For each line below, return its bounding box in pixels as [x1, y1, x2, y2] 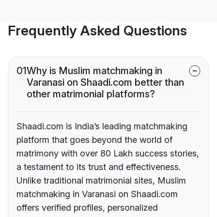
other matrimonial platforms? [27, 88, 155, 100]
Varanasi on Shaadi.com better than [27, 77, 184, 89]
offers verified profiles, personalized [16, 202, 158, 213]
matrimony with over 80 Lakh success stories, [16, 148, 199, 159]
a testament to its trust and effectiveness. [16, 162, 181, 172]
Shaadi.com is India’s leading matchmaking [16, 121, 187, 132]
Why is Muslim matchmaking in [27, 65, 162, 77]
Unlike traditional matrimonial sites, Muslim [16, 175, 186, 186]
